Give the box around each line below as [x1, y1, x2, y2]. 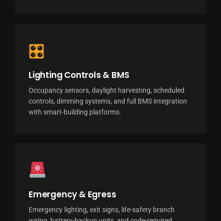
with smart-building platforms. [28, 108, 121, 116]
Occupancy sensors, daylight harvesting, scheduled [28, 86, 184, 94]
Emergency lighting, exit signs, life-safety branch [28, 205, 175, 214]
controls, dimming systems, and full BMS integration [28, 97, 187, 105]
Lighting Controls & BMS [28, 69, 129, 81]
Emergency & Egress [28, 188, 116, 200]
